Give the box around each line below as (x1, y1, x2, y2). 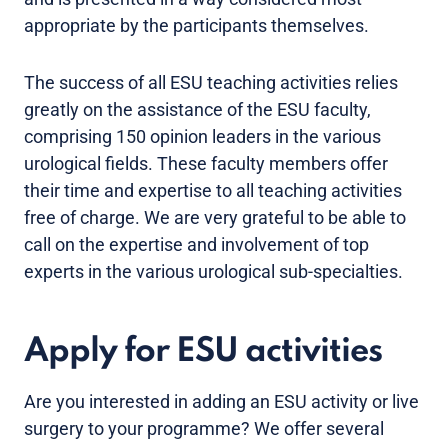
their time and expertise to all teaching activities (24, 180, 402, 201)
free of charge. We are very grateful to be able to (24, 207, 406, 228)
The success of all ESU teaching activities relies (24, 72, 398, 93)
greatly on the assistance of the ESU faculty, (24, 99, 371, 120)
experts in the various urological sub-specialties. (24, 261, 403, 282)
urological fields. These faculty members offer (24, 153, 388, 174)
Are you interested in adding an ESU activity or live (24, 391, 419, 412)
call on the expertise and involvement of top (24, 234, 369, 255)
